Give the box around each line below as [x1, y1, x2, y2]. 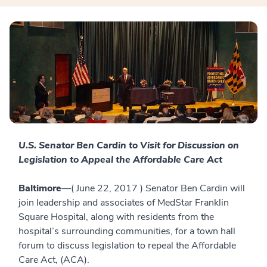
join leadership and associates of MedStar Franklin [18, 195, 229, 209]
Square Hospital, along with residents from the [18, 210, 214, 223]
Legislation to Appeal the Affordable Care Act [18, 153, 222, 166]
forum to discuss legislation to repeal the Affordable [18, 238, 236, 252]
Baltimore [18, 181, 61, 195]
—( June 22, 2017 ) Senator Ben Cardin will [61, 181, 245, 195]
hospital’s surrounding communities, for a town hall [18, 224, 235, 238]
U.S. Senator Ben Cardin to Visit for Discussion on [18, 138, 239, 152]
